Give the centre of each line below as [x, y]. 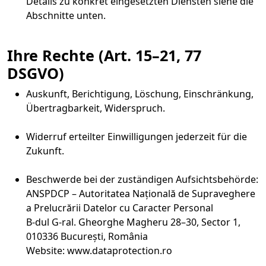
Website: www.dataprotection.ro [99, 251]
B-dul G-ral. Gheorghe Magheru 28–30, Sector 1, [133, 222]
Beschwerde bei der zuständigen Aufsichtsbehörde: [142, 179]
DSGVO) [36, 73]
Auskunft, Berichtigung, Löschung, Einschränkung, [140, 94]
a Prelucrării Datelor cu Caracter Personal [120, 208]
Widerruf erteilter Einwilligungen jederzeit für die [137, 137]
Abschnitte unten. [66, 15]
